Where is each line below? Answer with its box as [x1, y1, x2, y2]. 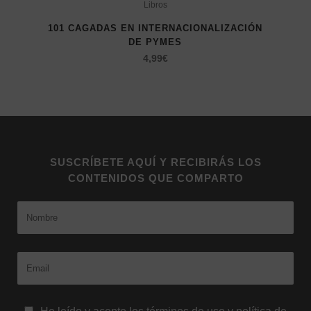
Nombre [17, 201, 59, 213]
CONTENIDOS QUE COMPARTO [67, 172, 244, 185]
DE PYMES [128, 37, 183, 48]
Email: [17, 251, 49, 264]
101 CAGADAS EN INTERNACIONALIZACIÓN [48, 23, 263, 34]
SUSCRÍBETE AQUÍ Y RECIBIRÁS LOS [49, 156, 262, 169]
